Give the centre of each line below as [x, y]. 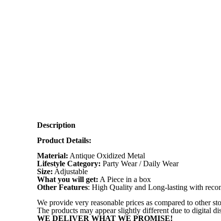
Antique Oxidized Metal [106, 156]
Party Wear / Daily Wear [139, 164]
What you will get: [67, 180]
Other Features [62, 187]
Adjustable [70, 172]
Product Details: [64, 141]
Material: [52, 156]
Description [56, 125]
